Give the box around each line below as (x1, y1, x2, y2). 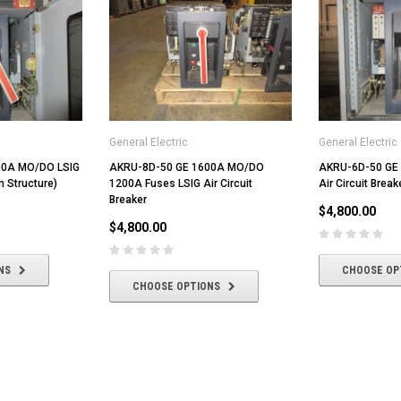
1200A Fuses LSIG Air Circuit (109, 176, 252, 190)
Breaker (109, 192, 147, 206)
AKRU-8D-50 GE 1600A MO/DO (109, 160, 264, 174)
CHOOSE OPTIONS (132, 279, 220, 293)
